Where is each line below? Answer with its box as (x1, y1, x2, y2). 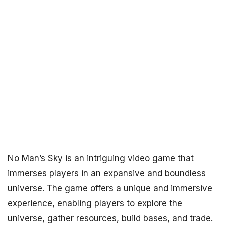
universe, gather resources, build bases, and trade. (8, 213, 213, 223)
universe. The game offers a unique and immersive (8, 183, 212, 193)
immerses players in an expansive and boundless (8, 168, 206, 178)
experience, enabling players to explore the (8, 198, 182, 208)
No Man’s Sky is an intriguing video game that (8, 153, 194, 163)
